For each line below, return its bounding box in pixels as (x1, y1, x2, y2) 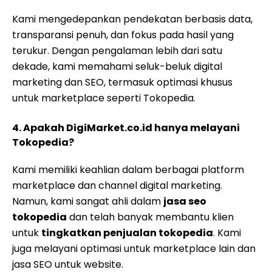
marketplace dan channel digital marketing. (12, 178, 222, 192)
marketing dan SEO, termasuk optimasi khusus (12, 75, 233, 89)
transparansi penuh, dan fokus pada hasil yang (12, 28, 234, 42)
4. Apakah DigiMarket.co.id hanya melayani (12, 121, 240, 135)
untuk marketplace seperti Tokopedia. (12, 91, 195, 105)
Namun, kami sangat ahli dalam (12, 194, 163, 208)
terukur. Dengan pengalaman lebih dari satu (12, 44, 222, 58)
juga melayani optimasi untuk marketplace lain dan (12, 242, 256, 256)
